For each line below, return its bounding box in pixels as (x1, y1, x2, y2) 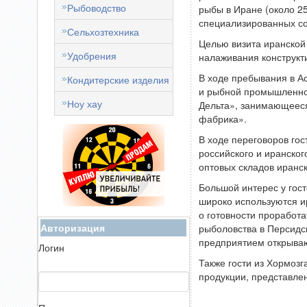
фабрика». (198, 112, 247, 125)
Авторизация (40, 221, 105, 234)
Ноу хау (66, 97, 102, 110)
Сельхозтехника (66, 25, 139, 38)
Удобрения (66, 49, 116, 62)
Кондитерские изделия (66, 73, 169, 86)
